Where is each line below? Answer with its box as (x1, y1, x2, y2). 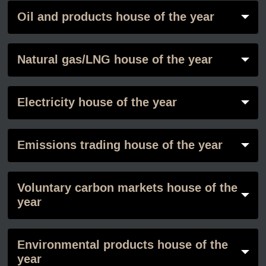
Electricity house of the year (17, 94, 177, 112)
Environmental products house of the (17, 236, 228, 254)
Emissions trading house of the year (17, 137, 223, 154)
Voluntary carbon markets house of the (17, 179, 237, 197)
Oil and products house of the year (17, 8, 214, 26)
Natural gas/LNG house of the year (17, 51, 213, 69)
